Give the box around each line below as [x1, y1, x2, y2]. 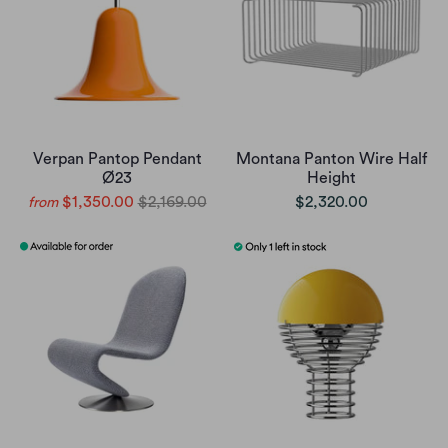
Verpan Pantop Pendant [32, 151, 202, 168]
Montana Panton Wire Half [235, 151, 427, 168]
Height [306, 170, 356, 187]
